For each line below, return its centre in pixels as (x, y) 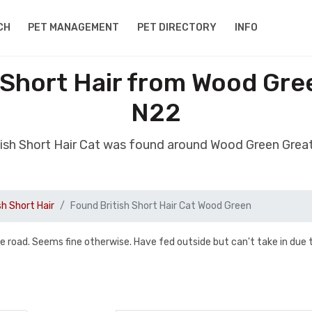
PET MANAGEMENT (74, 28)
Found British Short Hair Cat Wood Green (161, 206)
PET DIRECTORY (177, 28)
